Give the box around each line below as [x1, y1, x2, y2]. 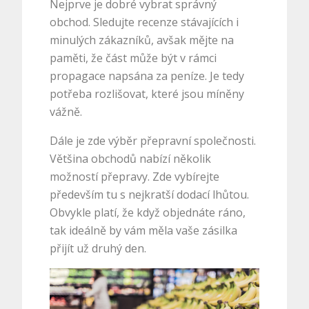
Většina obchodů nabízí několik [50, 150, 212, 166]
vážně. [50, 103, 83, 119]
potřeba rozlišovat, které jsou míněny [50, 86, 245, 101]
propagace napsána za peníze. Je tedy [50, 68, 245, 83]
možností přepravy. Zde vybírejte [50, 168, 220, 184]
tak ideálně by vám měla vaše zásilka [50, 222, 238, 238]
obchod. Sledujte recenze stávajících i [50, 14, 239, 30]
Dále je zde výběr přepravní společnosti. [50, 132, 257, 148]
